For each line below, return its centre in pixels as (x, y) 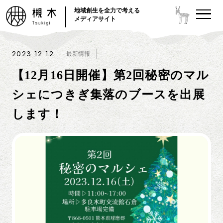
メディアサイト (95, 19)
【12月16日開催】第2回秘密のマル (111, 75)
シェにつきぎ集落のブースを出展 (108, 95)
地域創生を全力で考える (107, 10)
